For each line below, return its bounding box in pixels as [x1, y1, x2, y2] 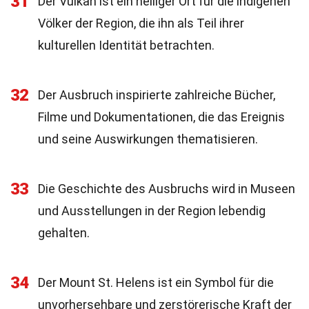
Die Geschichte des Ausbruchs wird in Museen [38, 181, 295, 196]
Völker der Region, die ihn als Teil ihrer [38, 16, 244, 30]
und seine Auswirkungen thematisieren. [38, 132, 258, 146]
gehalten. [38, 226, 90, 240]
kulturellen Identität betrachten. [38, 38, 215, 52]
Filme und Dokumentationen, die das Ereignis [38, 110, 285, 124]
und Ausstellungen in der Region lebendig [38, 203, 266, 218]
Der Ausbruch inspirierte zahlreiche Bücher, [38, 88, 275, 102]
